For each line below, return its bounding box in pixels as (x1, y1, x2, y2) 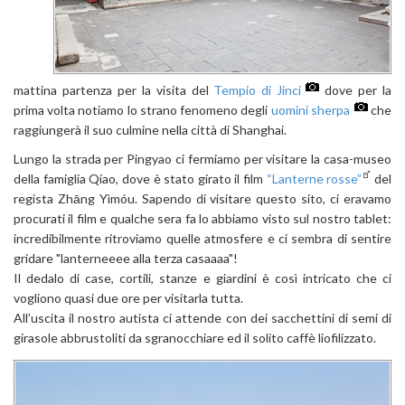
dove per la (319, 81, 392, 98)
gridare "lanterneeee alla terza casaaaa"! (14, 250, 238, 266)
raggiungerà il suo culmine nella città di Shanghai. (14, 121, 287, 137)
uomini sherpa (270, 101, 350, 118)
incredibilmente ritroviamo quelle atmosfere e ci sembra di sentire (14, 230, 391, 246)
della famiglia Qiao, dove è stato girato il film (14, 170, 267, 186)
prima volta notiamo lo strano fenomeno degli (14, 101, 271, 118)
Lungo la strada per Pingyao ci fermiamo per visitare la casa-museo (14, 150, 391, 166)
